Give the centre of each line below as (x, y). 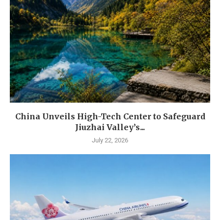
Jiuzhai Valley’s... (110, 127)
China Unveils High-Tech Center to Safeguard (110, 117)
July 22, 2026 (110, 140)
